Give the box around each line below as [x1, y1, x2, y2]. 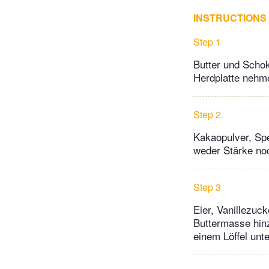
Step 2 [193, 107, 221, 122]
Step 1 [193, 35, 221, 49]
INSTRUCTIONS [193, 11, 267, 25]
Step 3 [193, 180, 221, 195]
